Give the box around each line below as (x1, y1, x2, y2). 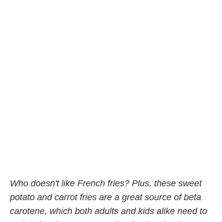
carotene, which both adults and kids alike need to (10, 206, 207, 216)
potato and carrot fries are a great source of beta (10, 192, 201, 202)
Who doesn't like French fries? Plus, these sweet (10, 178, 202, 188)
